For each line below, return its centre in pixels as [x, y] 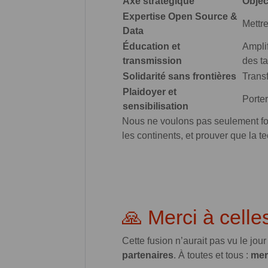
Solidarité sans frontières [179, 76]
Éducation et [151, 46]
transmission [152, 60]
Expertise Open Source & [180, 16]
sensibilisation [156, 106]
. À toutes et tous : [212, 255]
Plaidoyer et [150, 92]
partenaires [148, 255]
